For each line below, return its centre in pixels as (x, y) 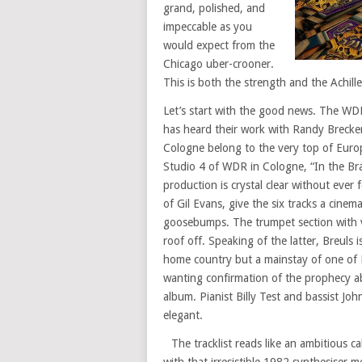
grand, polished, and (214, 8)
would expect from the (219, 45)
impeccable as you (208, 27)
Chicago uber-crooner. (219, 64)
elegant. (183, 315)
